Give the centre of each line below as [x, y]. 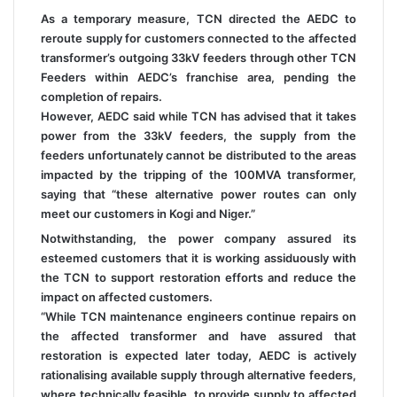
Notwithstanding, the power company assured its [198, 238]
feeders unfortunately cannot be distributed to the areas [198, 155]
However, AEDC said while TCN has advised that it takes [198, 116]
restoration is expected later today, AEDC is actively [198, 355]
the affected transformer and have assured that [198, 336]
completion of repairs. [101, 97]
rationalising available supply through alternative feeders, [198, 375]
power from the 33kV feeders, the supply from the [198, 136]
